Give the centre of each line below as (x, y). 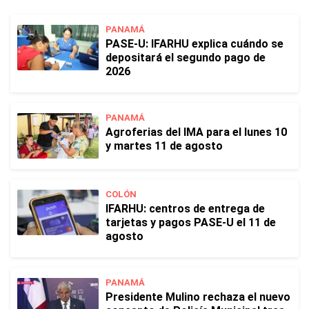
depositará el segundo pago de (186, 58)
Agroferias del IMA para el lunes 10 (196, 132)
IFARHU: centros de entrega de (185, 209)
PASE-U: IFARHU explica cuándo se (195, 44)
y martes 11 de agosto (164, 146)
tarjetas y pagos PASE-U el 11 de (191, 222)
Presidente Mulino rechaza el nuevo (198, 297)
